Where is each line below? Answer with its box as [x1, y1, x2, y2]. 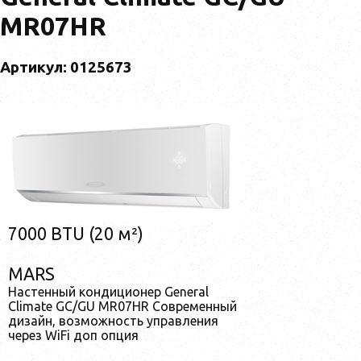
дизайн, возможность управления [8, 313, 218, 328]
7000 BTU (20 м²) [8, 223, 143, 243]
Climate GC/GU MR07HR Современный [8, 298, 237, 313]
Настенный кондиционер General [8, 284, 209, 299]
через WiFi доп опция [8, 327, 139, 342]
